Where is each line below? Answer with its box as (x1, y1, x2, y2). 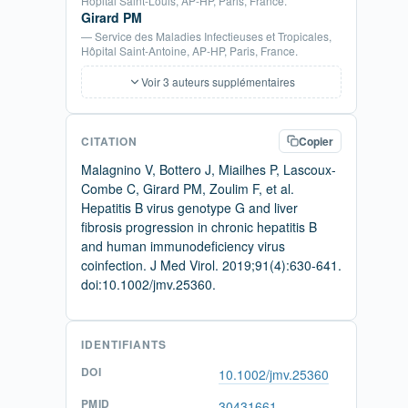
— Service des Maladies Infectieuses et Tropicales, (81, 27, 331, 44)
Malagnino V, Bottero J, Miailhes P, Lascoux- (81, 159, 336, 178)
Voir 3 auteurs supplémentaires (140, 73, 295, 89)
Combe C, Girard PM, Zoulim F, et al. (81, 178, 294, 198)
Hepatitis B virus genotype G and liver (81, 198, 298, 217)
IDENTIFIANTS (81, 335, 167, 352)
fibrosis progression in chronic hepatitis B (81, 217, 317, 236)
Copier (299, 132, 333, 149)
